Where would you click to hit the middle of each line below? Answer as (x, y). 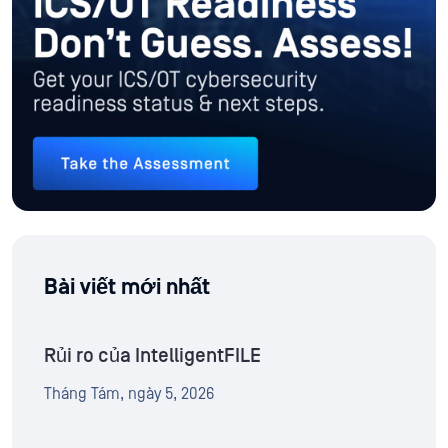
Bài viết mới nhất (127, 288)
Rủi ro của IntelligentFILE (152, 356)
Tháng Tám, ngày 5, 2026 (129, 394)
